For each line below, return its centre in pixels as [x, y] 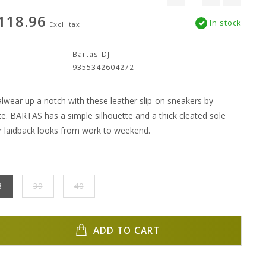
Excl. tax [64, 24]
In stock [224, 23]
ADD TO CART [125, 230]
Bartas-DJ [91, 54]
